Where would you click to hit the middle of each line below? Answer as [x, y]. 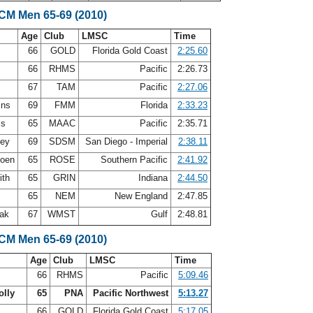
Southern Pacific [134, 160]
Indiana [153, 178]
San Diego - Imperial [126, 141]
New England [141, 196]
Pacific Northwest [131, 293]
